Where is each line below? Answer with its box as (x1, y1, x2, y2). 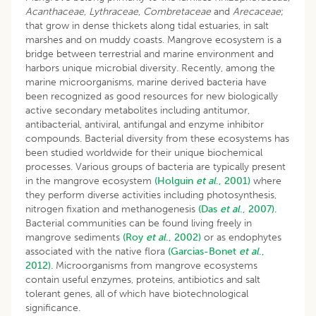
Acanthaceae (25, 5, 84, 18)
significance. (25, 301, 80, 314)
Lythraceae (89, 5, 138, 18)
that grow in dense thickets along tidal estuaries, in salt (25, 19, 269, 32)
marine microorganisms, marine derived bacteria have (25, 75, 267, 88)
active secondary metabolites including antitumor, (25, 104, 250, 116)
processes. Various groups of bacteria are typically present (25, 160, 286, 173)
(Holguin (154, 174, 196, 187)
